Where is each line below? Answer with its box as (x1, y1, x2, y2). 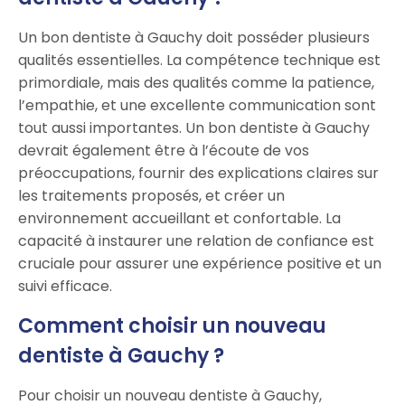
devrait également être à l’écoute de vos (18, 140, 309, 162)
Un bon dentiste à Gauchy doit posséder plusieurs (18, 27, 370, 49)
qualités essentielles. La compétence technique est (18, 50, 381, 71)
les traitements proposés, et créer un (18, 185, 285, 207)
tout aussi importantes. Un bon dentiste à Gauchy (18, 118, 370, 139)
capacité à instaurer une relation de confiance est (18, 231, 374, 252)
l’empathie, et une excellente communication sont (18, 95, 376, 117)
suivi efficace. (18, 276, 112, 297)
